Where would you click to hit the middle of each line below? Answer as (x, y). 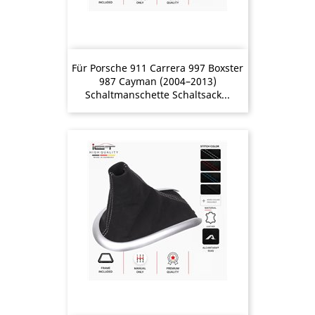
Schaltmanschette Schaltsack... (157, 95)
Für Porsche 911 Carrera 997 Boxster (157, 68)
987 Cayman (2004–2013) (157, 81)
